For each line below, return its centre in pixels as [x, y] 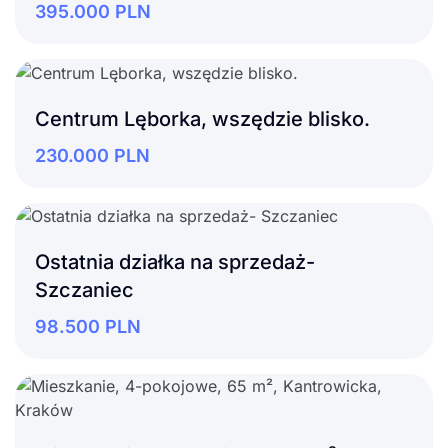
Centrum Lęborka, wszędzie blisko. [202, 118]
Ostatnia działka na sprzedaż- [175, 262]
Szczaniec [84, 290]
